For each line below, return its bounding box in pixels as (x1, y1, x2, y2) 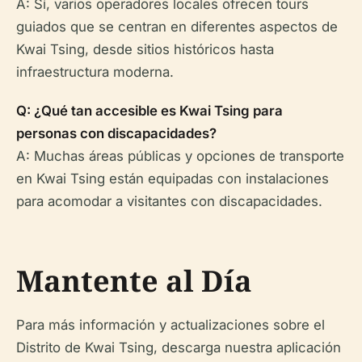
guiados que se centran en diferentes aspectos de (16, 19, 338, 36)
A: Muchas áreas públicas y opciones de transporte (16, 148, 344, 165)
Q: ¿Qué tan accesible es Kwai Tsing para (16, 103, 283, 120)
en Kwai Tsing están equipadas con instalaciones (16, 170, 329, 187)
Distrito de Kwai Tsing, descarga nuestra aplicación (16, 339, 341, 356)
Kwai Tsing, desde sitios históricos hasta (16, 41, 274, 58)
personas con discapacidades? (16, 125, 217, 142)
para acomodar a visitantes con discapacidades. (16, 193, 322, 210)
